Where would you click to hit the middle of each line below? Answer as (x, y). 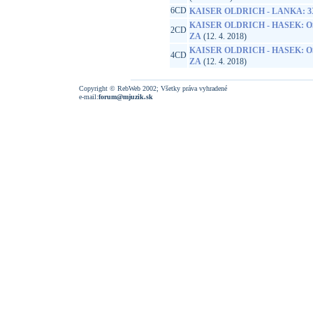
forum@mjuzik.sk (126, 97)
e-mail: (89, 97)
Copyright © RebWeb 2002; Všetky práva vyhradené (153, 88)
